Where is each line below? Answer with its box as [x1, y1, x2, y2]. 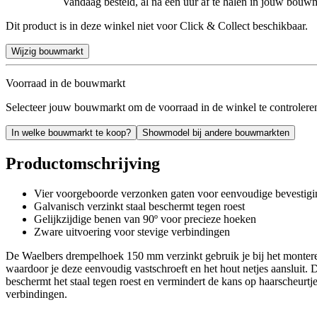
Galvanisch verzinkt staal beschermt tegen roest [34, 200, 245, 212]
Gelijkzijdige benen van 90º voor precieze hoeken [34, 212, 256, 225]
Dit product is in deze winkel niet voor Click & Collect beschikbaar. [6, 19, 308, 32]
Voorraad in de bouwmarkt [6, 76, 125, 89]
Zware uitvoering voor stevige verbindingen [34, 225, 230, 238]
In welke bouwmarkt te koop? [11, 127, 131, 138]
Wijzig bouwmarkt [11, 45, 83, 57]
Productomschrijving [6, 154, 160, 173]
